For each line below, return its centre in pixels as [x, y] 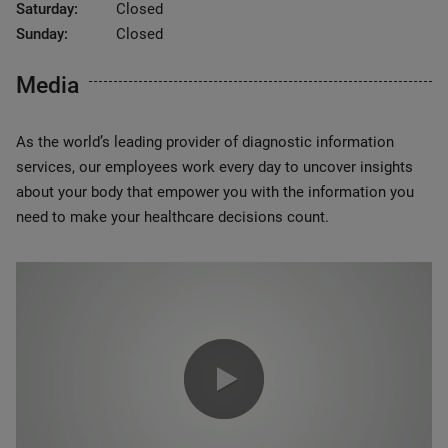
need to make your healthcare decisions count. [172, 217]
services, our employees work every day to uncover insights [214, 167]
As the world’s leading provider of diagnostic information [205, 142]
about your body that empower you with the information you [215, 192]
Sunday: [42, 34]
